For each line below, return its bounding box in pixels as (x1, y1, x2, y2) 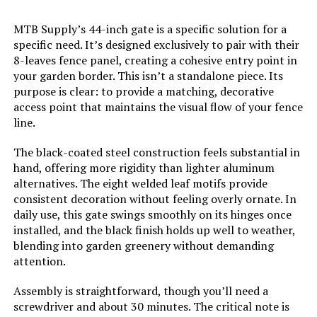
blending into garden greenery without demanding (13, 238, 274, 254)
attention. (13, 253, 66, 270)
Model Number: (27, 12, 96, 23)
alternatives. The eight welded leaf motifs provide (13, 175, 267, 192)
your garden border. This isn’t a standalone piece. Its (13, 68, 283, 84)
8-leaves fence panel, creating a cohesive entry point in (13, 52, 297, 69)
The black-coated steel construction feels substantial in (13, 144, 300, 161)
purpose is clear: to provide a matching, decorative (13, 83, 274, 100)
